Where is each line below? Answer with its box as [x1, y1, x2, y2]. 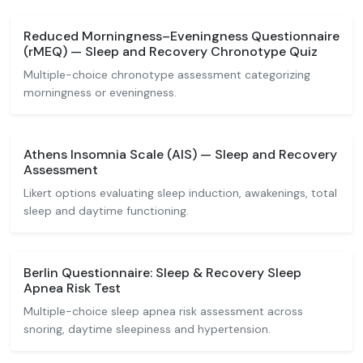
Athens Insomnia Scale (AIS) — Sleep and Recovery [23, 146, 337, 163]
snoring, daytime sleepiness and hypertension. [23, 322, 271, 336]
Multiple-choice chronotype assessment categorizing [23, 67, 310, 82]
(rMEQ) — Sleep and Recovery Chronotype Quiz [23, 43, 318, 60]
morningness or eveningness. [23, 85, 177, 100]
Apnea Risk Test [23, 280, 121, 297]
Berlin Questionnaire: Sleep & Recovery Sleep [23, 264, 301, 281]
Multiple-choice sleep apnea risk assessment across [23, 304, 303, 318]
